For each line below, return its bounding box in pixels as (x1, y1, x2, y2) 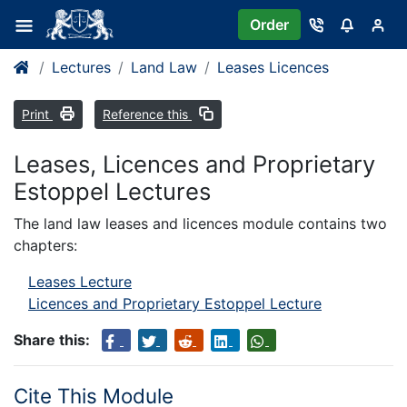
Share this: (14, 331, 90, 350)
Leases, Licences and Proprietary (14, 150, 375, 179)
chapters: (14, 236, 77, 255)
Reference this (103, 106, 192, 123)
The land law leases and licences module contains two (14, 214, 387, 233)
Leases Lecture (28, 273, 132, 292)
